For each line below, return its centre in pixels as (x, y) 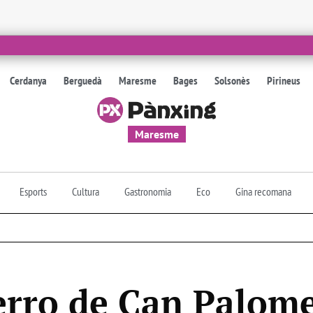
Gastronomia (148, 191)
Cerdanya (29, 80)
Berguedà (83, 80)
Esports (33, 191)
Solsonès (233, 80)
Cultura (86, 191)
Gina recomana (263, 191)
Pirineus (284, 80)
